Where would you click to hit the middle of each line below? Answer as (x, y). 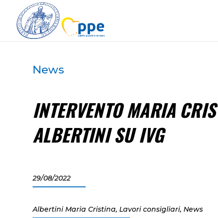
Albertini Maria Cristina (74, 209)
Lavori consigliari (150, 209)
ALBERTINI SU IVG (99, 135)
